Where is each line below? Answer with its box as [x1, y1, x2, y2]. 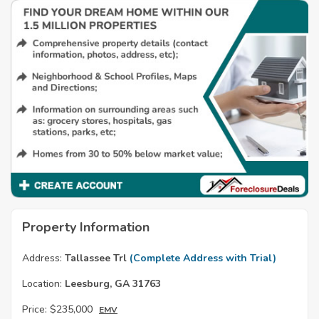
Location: [22, 277, 62, 291]
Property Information [22, 219, 150, 236]
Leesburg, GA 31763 [62, 277, 161, 291]
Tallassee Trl [62, 251, 130, 266]
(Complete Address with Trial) [130, 251, 276, 266]
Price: [22, 303, 47, 317]
